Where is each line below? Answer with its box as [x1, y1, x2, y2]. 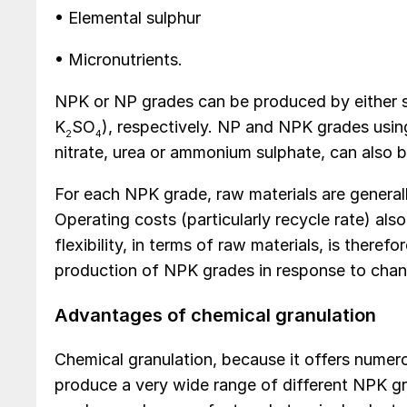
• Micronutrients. [55, 49, 183, 69]
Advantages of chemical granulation [55, 304, 376, 327]
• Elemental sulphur [55, 7, 201, 27]
